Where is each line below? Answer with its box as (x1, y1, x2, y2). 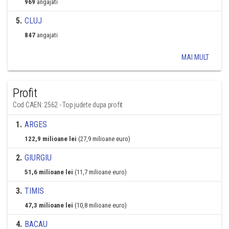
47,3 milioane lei (25, 201, 73, 209)
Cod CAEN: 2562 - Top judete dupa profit (13, 101, 123, 109)
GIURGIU (25, 153, 52, 163)
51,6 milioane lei (25, 168, 73, 176)
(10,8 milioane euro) (75, 201, 127, 209)
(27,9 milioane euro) (78, 135, 130, 143)
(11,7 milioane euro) (75, 168, 127, 176)
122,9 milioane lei (25, 135, 77, 143)
